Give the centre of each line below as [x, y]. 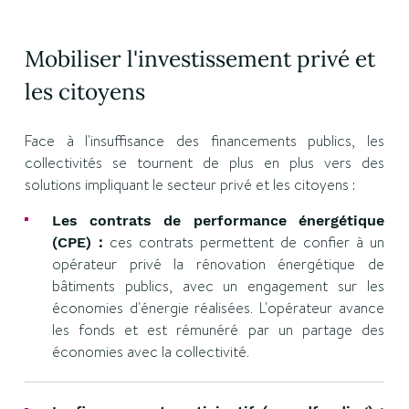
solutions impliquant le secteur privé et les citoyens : [189, 185]
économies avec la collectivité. [150, 352]
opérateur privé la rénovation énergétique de [218, 264]
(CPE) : [77, 242]
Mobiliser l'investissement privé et [199, 58]
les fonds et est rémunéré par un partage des [218, 330]
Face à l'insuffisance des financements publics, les [204, 141]
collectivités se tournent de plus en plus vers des [204, 163]
